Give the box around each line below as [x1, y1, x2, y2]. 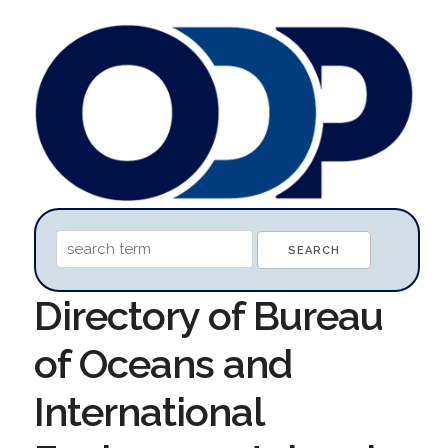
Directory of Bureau [33, 291, 383, 339]
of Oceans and [33, 339, 292, 387]
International [33, 387, 263, 435]
